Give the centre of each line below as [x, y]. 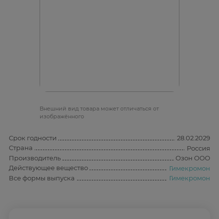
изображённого [62, 116]
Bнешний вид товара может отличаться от [99, 108]
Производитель [35, 158]
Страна [21, 148]
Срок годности [33, 138]
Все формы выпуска [42, 178]
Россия [198, 148]
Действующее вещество [48, 168]
